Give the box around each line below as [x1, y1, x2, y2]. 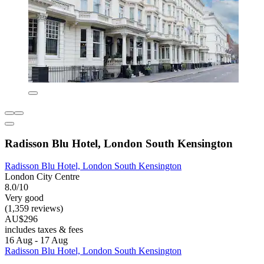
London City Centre [5, 171, 80, 182]
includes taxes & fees [5, 225, 83, 235]
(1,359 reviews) [5, 203, 63, 214]
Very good [5, 193, 44, 203]
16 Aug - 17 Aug [5, 235, 68, 246]
